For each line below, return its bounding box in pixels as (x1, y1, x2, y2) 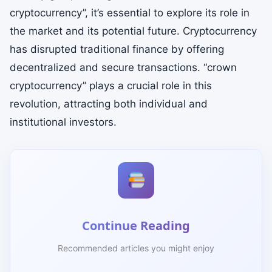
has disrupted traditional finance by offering (10, 43, 224, 55)
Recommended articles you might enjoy (58, 243, 214, 253)
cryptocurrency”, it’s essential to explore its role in (10, 7, 250, 19)
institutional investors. (10, 116, 117, 128)
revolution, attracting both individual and (10, 98, 208, 110)
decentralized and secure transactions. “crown (10, 61, 237, 73)
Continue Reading (82, 217, 190, 234)
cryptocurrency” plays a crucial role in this (10, 80, 212, 92)
